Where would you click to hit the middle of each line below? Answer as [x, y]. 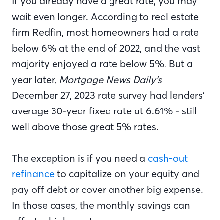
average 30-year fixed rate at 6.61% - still [104, 111]
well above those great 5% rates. [86, 127]
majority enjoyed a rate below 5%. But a [102, 64]
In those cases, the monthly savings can [101, 205]
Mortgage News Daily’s [110, 80]
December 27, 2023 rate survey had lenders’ [108, 95]
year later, [35, 80]
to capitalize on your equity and [127, 174]
